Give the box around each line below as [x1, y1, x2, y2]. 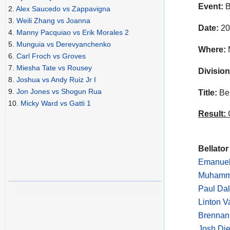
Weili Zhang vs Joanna [16, 16, 90, 25]
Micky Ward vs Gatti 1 [21, 99, 91, 108]
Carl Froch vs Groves [16, 52, 86, 61]
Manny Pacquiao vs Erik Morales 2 [16, 28, 129, 37]
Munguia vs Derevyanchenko [16, 40, 111, 49]
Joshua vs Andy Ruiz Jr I [16, 75, 96, 84]
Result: [198, 109, 226, 119]
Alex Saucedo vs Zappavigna [16, 5, 110, 13]
